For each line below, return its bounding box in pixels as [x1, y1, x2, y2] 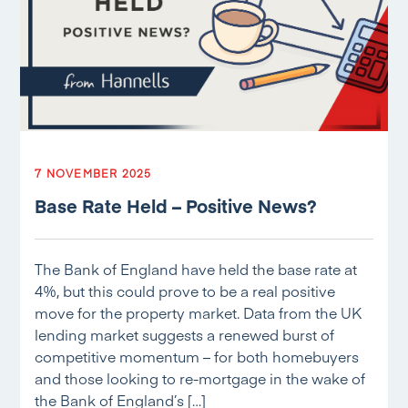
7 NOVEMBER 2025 [35, 166, 152, 180]
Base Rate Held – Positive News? [35, 193, 318, 218]
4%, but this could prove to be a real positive [35, 280, 336, 301]
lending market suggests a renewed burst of [35, 324, 335, 344]
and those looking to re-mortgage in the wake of [35, 368, 366, 388]
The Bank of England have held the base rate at [35, 259, 358, 279]
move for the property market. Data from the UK [35, 302, 362, 322]
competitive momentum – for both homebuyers [35, 346, 360, 366]
